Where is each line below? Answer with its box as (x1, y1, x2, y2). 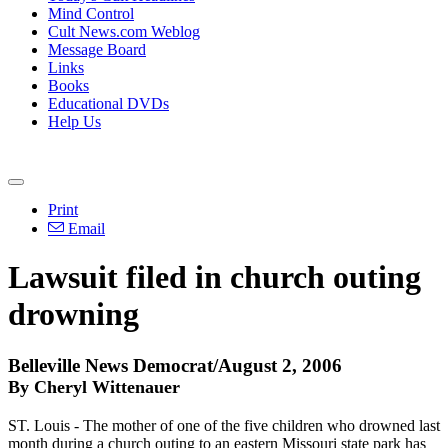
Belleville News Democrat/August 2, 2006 (8, 354, 342, 376)
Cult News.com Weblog (48, 23, 200, 40)
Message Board (48, 41, 146, 58)
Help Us (48, 113, 101, 130)
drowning (8, 296, 139, 333)
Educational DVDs (48, 95, 169, 112)
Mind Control (48, 5, 134, 22)
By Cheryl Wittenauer (8, 376, 180, 397)
